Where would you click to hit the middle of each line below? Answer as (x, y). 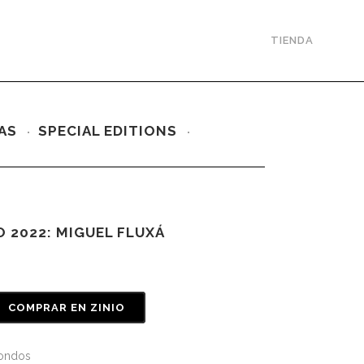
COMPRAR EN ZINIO (67, 308)
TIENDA (292, 40)
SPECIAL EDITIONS (107, 131)
